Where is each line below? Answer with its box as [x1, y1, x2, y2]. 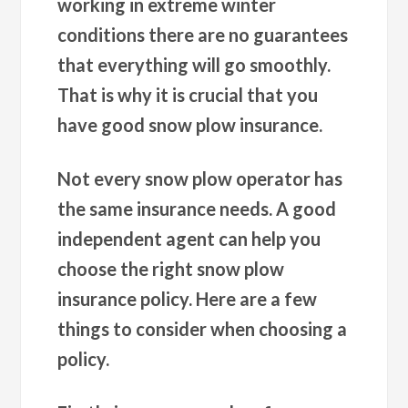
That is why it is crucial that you [57, 84, 319, 106]
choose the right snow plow [57, 258, 285, 280]
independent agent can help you [57, 228, 321, 250]
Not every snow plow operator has [57, 168, 343, 189]
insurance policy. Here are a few [57, 288, 318, 310]
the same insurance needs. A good [57, 198, 337, 219]
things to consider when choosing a [57, 318, 348, 340]
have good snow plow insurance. [57, 114, 323, 136]
